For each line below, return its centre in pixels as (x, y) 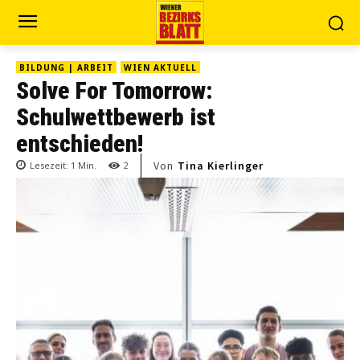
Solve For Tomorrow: (115, 90)
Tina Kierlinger (221, 166)
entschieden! (80, 143)
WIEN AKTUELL (160, 67)
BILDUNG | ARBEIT (66, 67)
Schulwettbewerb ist (116, 117)
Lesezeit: (50, 166)
